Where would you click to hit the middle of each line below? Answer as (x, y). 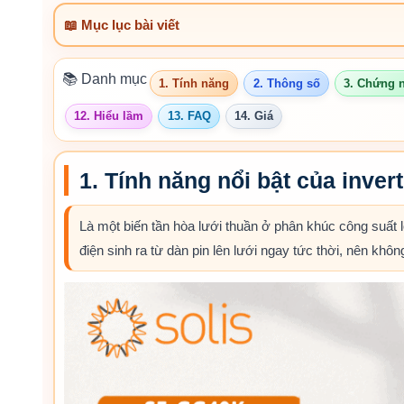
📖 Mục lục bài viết (121, 24)
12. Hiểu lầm (109, 116)
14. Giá (253, 116)
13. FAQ (189, 116)
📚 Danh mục (105, 79)
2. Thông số (286, 83)
